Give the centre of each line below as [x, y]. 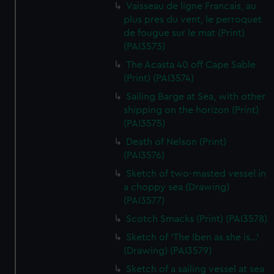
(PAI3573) [145, 46]
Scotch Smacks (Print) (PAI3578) [197, 219]
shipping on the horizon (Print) [191, 110]
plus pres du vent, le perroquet [193, 20]
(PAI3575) [145, 124]
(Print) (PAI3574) [159, 78]
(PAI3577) [144, 201]
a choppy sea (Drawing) [177, 187]
